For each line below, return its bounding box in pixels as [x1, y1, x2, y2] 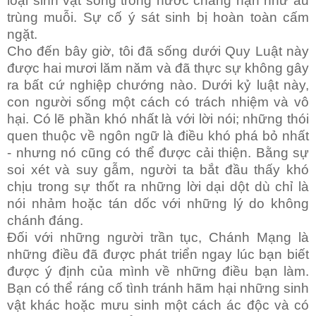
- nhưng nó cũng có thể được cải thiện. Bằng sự [7, 145, 309, 161]
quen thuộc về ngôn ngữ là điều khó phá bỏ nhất [7, 128, 309, 144]
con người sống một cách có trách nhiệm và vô [7, 95, 309, 110]
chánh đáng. [7, 213, 83, 229]
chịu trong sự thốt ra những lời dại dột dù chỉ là [7, 179, 309, 195]
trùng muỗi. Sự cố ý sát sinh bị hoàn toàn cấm [7, 10, 309, 25]
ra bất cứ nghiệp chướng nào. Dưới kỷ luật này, [7, 78, 309, 93]
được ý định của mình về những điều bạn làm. [7, 264, 309, 279]
